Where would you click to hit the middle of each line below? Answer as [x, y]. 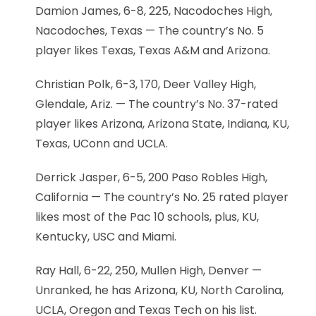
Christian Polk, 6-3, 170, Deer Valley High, [146, 84]
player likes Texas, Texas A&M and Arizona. [153, 50]
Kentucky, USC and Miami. [106, 236]
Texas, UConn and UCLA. [102, 143]
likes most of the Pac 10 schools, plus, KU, [147, 217]
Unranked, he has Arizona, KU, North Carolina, [159, 290]
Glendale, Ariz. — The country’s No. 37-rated [157, 104]
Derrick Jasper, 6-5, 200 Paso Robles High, [151, 177]
